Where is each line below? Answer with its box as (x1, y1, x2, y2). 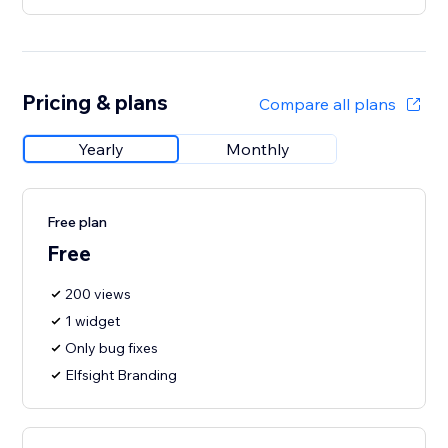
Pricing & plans (22, 89, 169, 116)
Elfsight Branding (65, 366, 178, 385)
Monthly (226, 139, 291, 160)
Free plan (47, 213, 108, 232)
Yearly (78, 139, 125, 160)
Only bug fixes (65, 339, 159, 358)
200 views (65, 285, 132, 304)
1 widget (65, 312, 121, 331)
